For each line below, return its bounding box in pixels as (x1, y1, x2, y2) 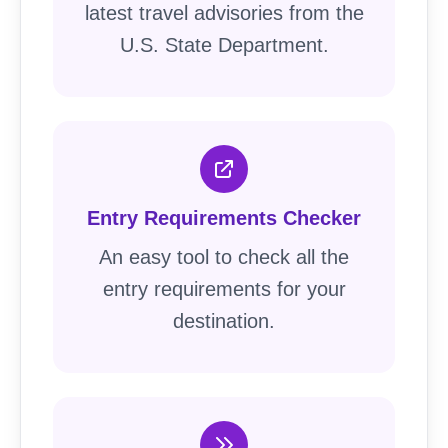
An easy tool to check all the (99, 245, 349, 268)
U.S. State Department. (119, 33, 329, 56)
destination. (173, 309, 275, 332)
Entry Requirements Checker (87, 206, 361, 229)
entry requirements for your (102, 277, 346, 300)
